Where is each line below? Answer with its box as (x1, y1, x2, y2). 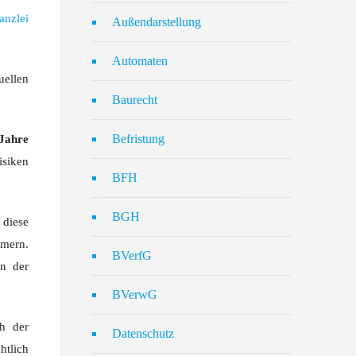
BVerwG (112, 288, 157, 301)
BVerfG (112, 249, 152, 262)
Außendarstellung (112, 15, 201, 29)
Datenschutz (112, 327, 174, 340)
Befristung (112, 132, 164, 145)
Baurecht (112, 93, 157, 106)
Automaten (112, 54, 168, 68)
